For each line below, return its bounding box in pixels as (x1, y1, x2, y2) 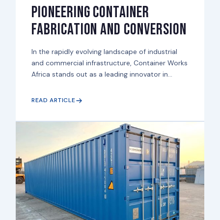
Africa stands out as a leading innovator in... (31, 70, 172, 79)
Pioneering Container (31, 3, 150, 23)
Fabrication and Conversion (31, 20, 187, 40)
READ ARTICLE (31, 96, 76, 105)
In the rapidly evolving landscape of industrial (31, 47, 177, 56)
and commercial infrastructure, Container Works (31, 58, 188, 68)
